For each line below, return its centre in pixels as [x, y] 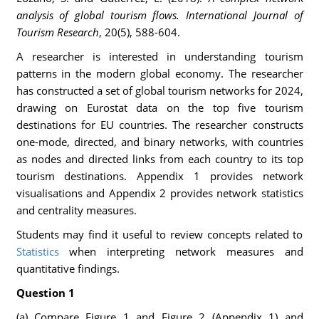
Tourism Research [57, 32]
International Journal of [245, 15]
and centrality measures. [76, 210]
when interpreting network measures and [181, 251]
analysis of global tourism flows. [98, 15]
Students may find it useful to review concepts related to [159, 234]
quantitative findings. [68, 268]
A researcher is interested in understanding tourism [159, 56]
